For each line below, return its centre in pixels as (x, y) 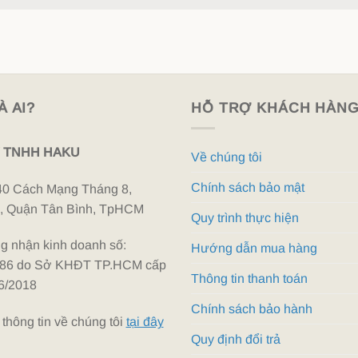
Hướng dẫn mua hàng (254, 248)
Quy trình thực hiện (245, 217)
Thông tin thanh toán (249, 278)
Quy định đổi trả (236, 339)
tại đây (145, 322)
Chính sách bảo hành (252, 308)
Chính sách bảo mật (248, 187)
